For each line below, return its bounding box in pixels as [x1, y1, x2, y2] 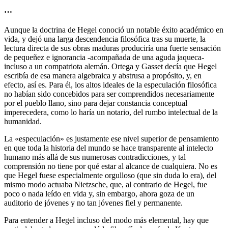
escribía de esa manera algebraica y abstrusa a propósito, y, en [4, 71, 202, 80]
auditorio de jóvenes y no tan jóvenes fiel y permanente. [4, 198, 183, 208]
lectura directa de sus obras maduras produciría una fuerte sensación [4, 44, 221, 53]
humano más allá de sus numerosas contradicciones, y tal [4, 153, 186, 162]
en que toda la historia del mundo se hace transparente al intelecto [4, 144, 213, 153]
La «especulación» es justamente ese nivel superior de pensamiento [4, 134, 219, 144]
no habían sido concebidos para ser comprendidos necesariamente [4, 90, 214, 99]
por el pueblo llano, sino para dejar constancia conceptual [4, 99, 187, 108]
